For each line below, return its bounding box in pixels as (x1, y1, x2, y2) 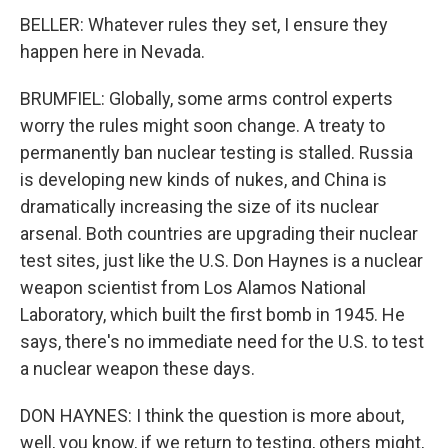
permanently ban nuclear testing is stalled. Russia (20, 142, 413, 163)
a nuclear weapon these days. (20, 358, 255, 379)
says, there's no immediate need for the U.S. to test (20, 331, 424, 352)
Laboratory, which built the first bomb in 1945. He (20, 304, 405, 325)
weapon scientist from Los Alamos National (20, 277, 366, 298)
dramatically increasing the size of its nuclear (20, 196, 379, 217)
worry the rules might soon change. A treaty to (20, 115, 385, 136)
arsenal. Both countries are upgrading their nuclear (20, 223, 418, 244)
